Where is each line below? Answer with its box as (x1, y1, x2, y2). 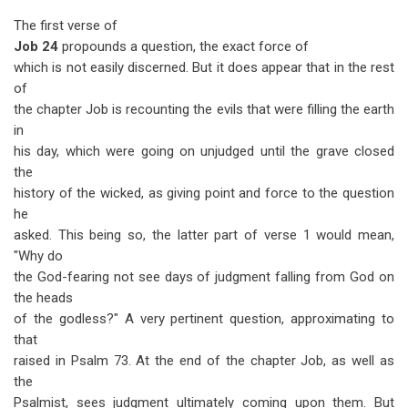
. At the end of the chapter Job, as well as (127, 352, 395, 369)
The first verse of (14, 17, 117, 34)
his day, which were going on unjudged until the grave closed (14, 143, 394, 159)
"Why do (14, 248, 63, 264)
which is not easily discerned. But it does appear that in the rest (14, 59, 394, 76)
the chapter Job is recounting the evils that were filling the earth (14, 101, 394, 117)
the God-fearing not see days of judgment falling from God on (14, 269, 394, 285)
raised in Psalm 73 (14, 352, 128, 369)
